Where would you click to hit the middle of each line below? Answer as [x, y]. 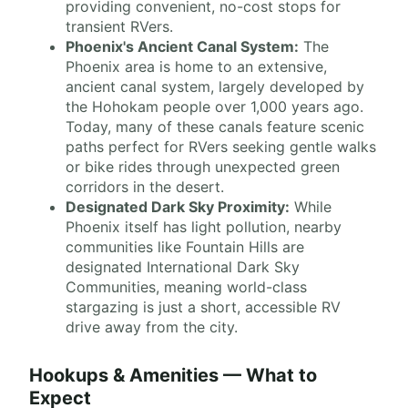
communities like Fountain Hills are [185, 247]
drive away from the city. [152, 327]
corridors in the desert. [145, 187]
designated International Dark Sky [183, 267]
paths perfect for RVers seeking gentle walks [221, 147]
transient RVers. [119, 27]
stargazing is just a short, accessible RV [203, 307]
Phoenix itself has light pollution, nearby [204, 227]
